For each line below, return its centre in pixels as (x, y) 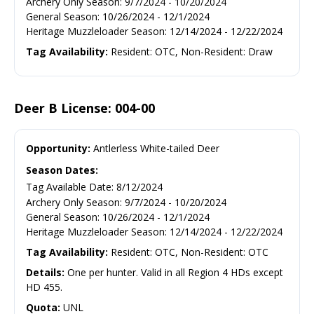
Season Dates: (62, 170)
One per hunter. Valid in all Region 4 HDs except (174, 272)
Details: (45, 272)
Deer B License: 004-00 (84, 108)
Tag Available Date (69, 186)
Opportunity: (58, 148)
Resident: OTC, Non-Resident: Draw (192, 51)
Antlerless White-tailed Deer (155, 148)
